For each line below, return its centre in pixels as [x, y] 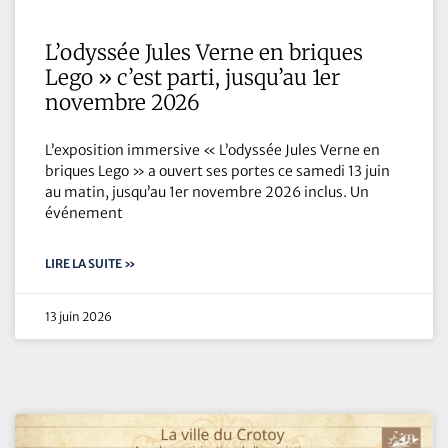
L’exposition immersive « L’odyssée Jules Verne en [212, 150]
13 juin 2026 [78, 317]
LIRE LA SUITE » [90, 264]
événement [84, 213]
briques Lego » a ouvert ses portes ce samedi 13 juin [217, 171]
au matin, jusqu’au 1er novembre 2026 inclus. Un [207, 192]
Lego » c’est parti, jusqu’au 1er [192, 78]
